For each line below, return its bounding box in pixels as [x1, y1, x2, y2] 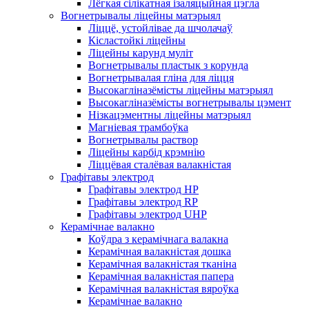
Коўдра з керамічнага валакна [88, 233, 228, 245]
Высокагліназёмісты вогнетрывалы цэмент [88, 97, 291, 108]
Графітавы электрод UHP [88, 208, 207, 220]
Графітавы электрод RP [88, 196, 198, 208]
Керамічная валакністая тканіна [88, 258, 237, 270]
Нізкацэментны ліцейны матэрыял [88, 109, 251, 121]
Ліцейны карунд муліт [88, 47, 193, 59]
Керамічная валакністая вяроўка [88, 283, 239, 295]
